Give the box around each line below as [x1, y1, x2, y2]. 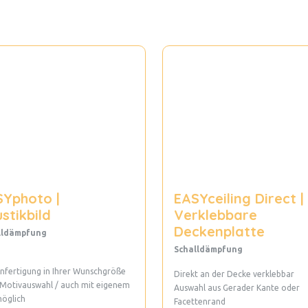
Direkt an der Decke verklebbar [173, 269, 294, 279]
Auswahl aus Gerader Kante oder [173, 283, 300, 293]
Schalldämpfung [173, 245, 243, 254]
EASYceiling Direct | [173, 190, 304, 208]
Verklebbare [173, 206, 257, 224]
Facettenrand [173, 297, 225, 307]
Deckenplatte [173, 223, 265, 241]
